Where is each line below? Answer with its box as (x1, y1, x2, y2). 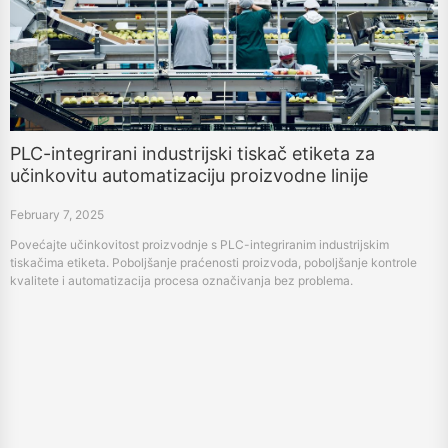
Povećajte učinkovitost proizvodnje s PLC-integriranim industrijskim (10, 237, 389, 253)
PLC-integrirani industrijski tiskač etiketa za (10, 143, 375, 165)
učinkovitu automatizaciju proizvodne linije (10, 165, 368, 187)
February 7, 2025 (10, 207, 104, 223)
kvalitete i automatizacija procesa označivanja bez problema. (10, 273, 353, 289)
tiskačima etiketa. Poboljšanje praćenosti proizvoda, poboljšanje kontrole (10, 255, 417, 271)
